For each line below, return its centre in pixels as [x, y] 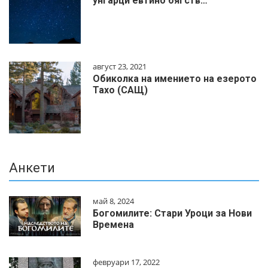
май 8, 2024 [113, 201]
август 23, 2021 [120, 67]
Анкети [32, 168]
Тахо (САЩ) [120, 90]
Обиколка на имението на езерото [175, 79]
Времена [113, 225]
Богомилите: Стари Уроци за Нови [172, 214]
